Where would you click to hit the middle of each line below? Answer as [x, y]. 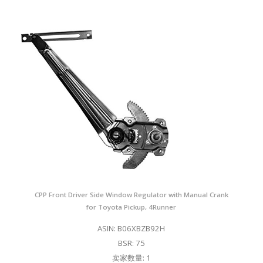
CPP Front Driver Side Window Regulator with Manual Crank [131, 195]
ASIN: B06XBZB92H [131, 229]
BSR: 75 [131, 243]
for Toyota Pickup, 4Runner [131, 207]
